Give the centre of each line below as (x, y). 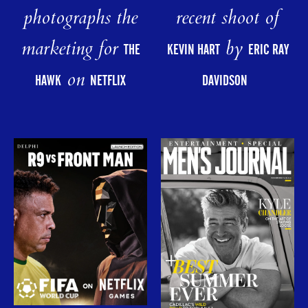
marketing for (72, 51)
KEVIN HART (193, 50)
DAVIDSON (228, 81)
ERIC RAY (268, 50)
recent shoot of (228, 20)
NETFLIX (108, 81)
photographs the (80, 20)
